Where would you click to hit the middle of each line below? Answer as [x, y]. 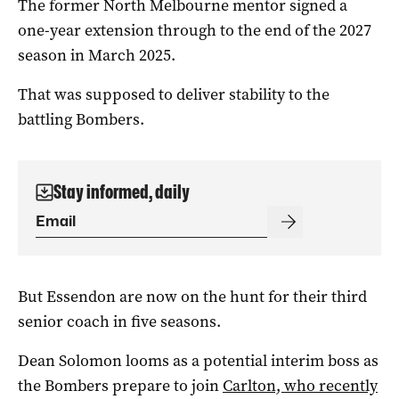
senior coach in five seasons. [119, 321]
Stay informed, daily [122, 191]
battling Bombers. [81, 119]
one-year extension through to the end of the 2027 [195, 30]
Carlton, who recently [300, 385]
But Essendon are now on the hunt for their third [192, 296]
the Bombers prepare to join [120, 385]
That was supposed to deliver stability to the [174, 94]
